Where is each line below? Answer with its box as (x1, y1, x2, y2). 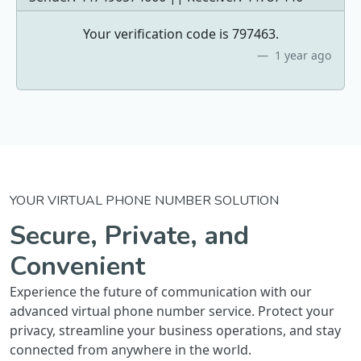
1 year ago (272, 48, 331, 63)
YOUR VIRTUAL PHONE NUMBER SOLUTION (10, 192, 279, 210)
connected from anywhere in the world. (10, 341, 251, 359)
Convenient (10, 249, 145, 284)
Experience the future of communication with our (10, 283, 312, 301)
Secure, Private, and (10, 218, 249, 253)
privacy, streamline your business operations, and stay (10, 322, 341, 339)
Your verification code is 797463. (82, 25, 279, 43)
